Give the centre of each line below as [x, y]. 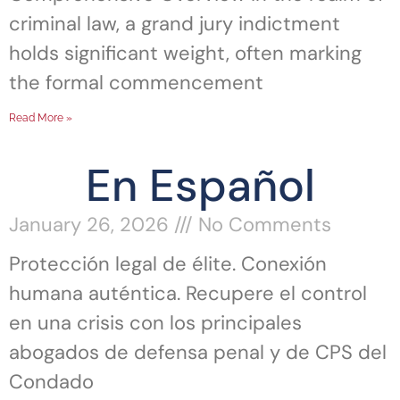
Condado [51, 382]
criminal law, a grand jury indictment [175, 24]
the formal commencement [136, 83]
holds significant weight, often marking [185, 54]
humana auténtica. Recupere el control [188, 294]
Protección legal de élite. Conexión [168, 264]
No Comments [262, 225]
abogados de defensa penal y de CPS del [198, 353]
